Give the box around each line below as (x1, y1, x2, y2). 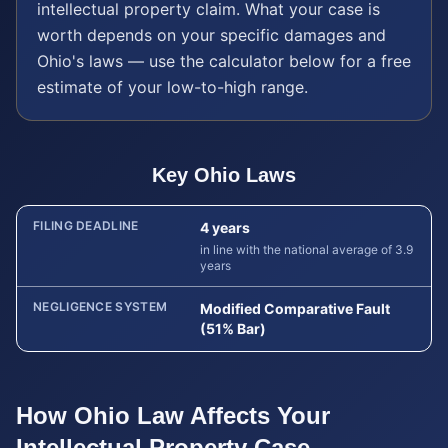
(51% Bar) (200, 320, 266, 337)
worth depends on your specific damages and (37, 25, 386, 45)
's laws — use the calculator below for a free (72, 51, 411, 71)
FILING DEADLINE (33, 218, 139, 233)
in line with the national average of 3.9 (200, 242, 413, 257)
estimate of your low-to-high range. (37, 77, 308, 97)
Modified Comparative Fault (200, 300, 390, 317)
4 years (200, 219, 250, 236)
